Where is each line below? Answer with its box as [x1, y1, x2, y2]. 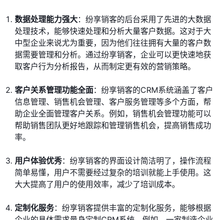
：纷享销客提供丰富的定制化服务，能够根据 [54, 203, 211, 213]
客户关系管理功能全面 [15, 85, 93, 95]
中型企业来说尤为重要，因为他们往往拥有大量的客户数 [15, 38, 211, 48]
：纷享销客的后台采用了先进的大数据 [78, 14, 211, 25]
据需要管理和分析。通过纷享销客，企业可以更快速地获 [15, 50, 211, 60]
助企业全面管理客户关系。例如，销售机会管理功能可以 [15, 109, 211, 119]
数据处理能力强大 [15, 14, 78, 25]
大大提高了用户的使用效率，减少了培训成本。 [15, 179, 180, 190]
